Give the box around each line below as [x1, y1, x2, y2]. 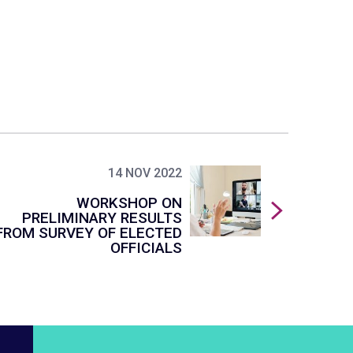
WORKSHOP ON [76, 194, 182, 212]
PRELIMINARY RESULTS [22, 209, 182, 227]
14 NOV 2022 [108, 165, 182, 180]
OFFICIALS [110, 239, 182, 257]
